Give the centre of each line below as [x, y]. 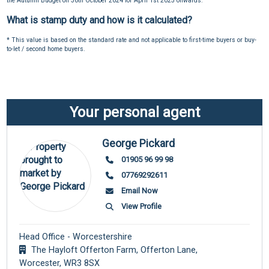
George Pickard [139, 143]
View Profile [141, 206]
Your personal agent [134, 112]
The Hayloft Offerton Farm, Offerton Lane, [113, 250]
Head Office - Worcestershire [76, 237]
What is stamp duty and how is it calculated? [100, 20]
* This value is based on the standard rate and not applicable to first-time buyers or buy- [132, 40]
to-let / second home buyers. [46, 49]
